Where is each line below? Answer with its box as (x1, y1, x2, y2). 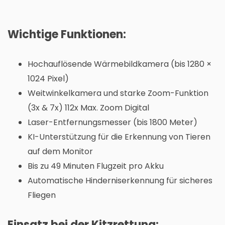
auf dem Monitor (28, 145, 93, 157)
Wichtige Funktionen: (8, 26, 126, 42)
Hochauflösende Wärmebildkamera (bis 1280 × (28, 58, 211, 70)
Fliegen (28, 189, 56, 201)
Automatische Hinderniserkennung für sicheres (28, 174, 212, 186)
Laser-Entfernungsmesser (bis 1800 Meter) (28, 116, 197, 128)
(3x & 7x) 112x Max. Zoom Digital (28, 101, 149, 114)
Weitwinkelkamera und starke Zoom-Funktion (28, 87, 208, 99)
